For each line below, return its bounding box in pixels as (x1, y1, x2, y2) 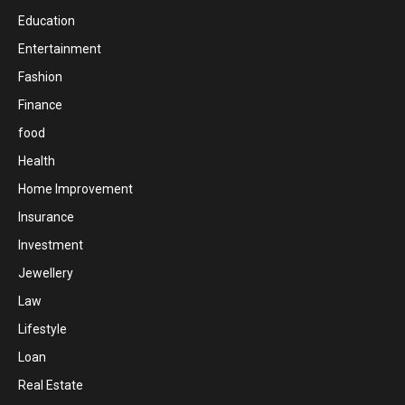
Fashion (18, 69, 62, 84)
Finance (18, 97, 62, 112)
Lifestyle (18, 321, 67, 336)
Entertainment (18, 41, 101, 56)
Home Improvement (18, 181, 133, 196)
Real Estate (18, 377, 83, 392)
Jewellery (18, 265, 73, 280)
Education (18, 13, 75, 28)
